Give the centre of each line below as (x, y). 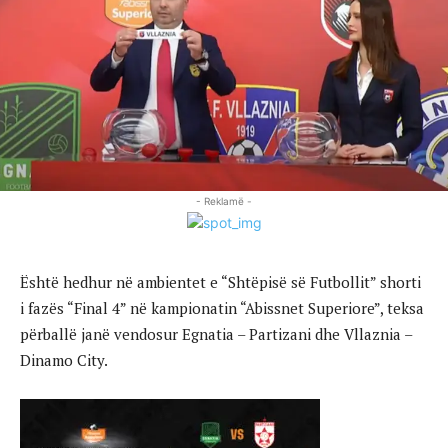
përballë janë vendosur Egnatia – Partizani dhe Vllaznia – (216, 333)
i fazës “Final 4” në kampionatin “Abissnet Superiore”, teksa (222, 307)
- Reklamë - (224, 200)
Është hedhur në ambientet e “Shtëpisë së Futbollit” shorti (220, 281)
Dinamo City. (64, 359)
